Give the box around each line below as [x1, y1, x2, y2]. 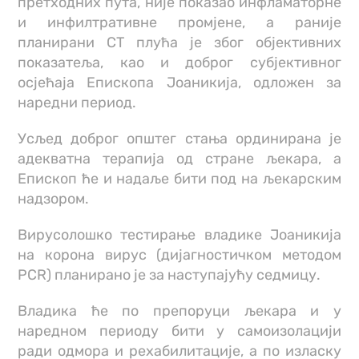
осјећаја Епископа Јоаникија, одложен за [18, 73, 341, 91]
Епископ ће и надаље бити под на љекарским [18, 169, 341, 188]
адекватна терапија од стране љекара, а [18, 149, 341, 167]
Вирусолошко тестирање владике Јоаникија [18, 225, 341, 244]
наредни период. [18, 93, 137, 111]
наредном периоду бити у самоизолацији [18, 321, 341, 340]
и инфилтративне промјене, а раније [18, 13, 341, 31]
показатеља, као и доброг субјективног [18, 53, 341, 71]
